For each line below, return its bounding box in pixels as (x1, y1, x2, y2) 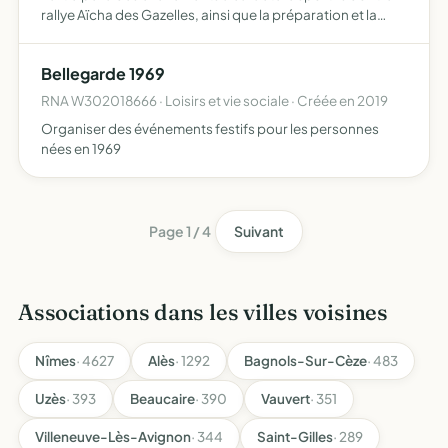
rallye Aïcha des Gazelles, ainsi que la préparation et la (41, 6, 377, 23)
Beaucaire (130, 390, 195, 407)
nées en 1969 (41, 140, 121, 157)
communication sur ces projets (41, 26, 237, 43)
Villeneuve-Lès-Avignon (35, 428, 191, 445)
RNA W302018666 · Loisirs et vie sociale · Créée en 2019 (41, 92, 388, 109)
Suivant (234, 222, 284, 240)
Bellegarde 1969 (41, 63, 165, 84)
